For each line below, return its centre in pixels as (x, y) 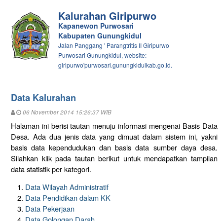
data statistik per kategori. (51, 169)
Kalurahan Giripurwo (107, 15)
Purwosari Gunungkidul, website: (102, 55)
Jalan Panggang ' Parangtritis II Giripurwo (113, 45)
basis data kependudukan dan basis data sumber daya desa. (114, 147)
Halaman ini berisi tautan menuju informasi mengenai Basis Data (114, 125)
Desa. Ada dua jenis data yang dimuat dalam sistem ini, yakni (114, 136)
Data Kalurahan (43, 97)
